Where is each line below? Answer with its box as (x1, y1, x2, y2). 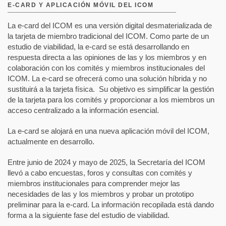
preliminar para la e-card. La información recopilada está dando (8, 200, 214, 209)
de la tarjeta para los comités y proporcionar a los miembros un (8, 95, 214, 104)
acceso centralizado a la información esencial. (8, 106, 161, 115)
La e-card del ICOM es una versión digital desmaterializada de (8, 21, 212, 30)
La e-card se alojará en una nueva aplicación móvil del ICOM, (8, 127, 209, 136)
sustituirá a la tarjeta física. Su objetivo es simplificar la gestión (8, 85, 214, 94)
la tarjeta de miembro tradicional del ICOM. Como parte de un (8, 32, 209, 41)
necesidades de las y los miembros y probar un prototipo (8, 190, 194, 199)
